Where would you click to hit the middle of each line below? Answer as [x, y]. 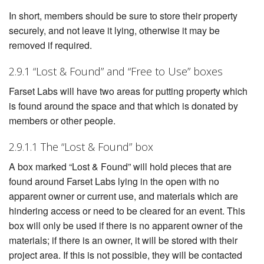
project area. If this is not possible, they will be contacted [126, 255]
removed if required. [50, 45]
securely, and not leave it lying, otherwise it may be [114, 31]
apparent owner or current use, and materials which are [123, 196]
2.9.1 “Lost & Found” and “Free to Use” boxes [116, 72]
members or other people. [62, 121]
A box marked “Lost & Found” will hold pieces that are [120, 167]
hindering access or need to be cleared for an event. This [127, 211]
